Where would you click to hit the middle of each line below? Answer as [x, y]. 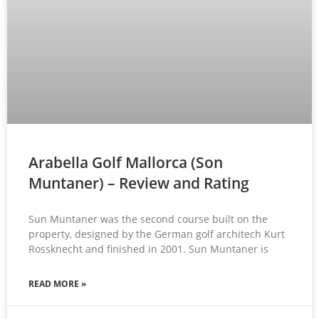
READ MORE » [57, 284]
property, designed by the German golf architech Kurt [157, 234]
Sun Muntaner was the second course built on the [148, 219]
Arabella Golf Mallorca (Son [126, 163]
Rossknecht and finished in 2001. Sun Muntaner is [148, 249]
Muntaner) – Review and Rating [139, 183]
